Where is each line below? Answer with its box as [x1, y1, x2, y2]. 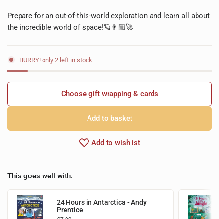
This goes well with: [7, 172, 73, 180]
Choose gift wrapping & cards [61, 89, 158, 98]
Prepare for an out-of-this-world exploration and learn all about [7, 11, 210, 20]
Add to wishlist [91, 138, 140, 147]
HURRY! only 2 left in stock [19, 56, 92, 64]
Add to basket [87, 113, 132, 123]
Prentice [57, 206, 83, 214]
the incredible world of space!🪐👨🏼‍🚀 [7, 23, 133, 32]
